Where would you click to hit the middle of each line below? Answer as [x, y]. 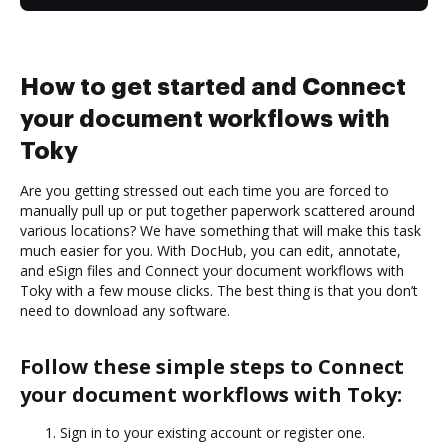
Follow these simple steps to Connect [212, 366]
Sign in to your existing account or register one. [212, 432]
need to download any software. [125, 310]
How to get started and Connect [213, 86]
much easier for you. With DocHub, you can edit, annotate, [210, 250]
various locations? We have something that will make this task [220, 230]
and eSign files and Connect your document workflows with [212, 270]
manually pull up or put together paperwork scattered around [217, 210]
